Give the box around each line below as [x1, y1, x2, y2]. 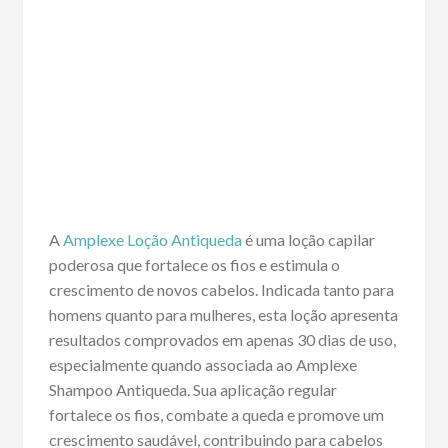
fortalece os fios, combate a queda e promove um [48, 405, 384, 425]
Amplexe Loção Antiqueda [62, 230, 242, 250]
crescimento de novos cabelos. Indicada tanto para [48, 280, 394, 300]
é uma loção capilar [241, 230, 375, 250]
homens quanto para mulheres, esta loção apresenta [48, 305, 398, 325]
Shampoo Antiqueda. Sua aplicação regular [48, 380, 337, 400]
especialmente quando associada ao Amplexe [48, 355, 357, 375]
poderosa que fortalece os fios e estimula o [48, 255, 340, 275]
